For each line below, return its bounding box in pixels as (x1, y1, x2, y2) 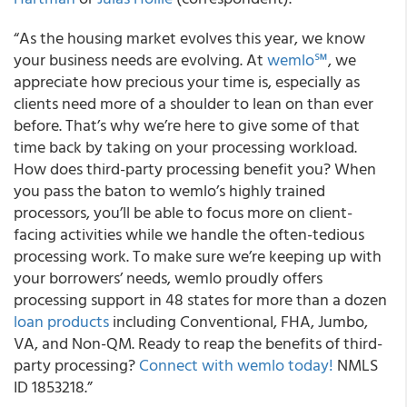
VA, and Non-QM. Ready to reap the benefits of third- (14, 331, 382, 355)
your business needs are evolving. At (14, 47, 267, 72)
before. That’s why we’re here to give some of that (14, 113, 360, 137)
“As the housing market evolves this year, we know (14, 25, 365, 50)
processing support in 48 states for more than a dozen (14, 287, 387, 312)
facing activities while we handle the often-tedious (14, 222, 364, 246)
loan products (14, 309, 109, 333)
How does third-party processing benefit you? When (14, 156, 376, 181)
